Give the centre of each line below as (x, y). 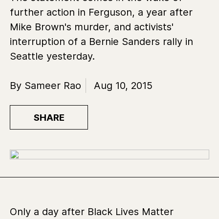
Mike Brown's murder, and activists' (92, 27)
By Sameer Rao (45, 86)
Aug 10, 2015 (123, 86)
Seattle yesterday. (54, 56)
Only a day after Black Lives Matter (92, 211)
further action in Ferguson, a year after (101, 12)
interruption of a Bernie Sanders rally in (101, 42)
